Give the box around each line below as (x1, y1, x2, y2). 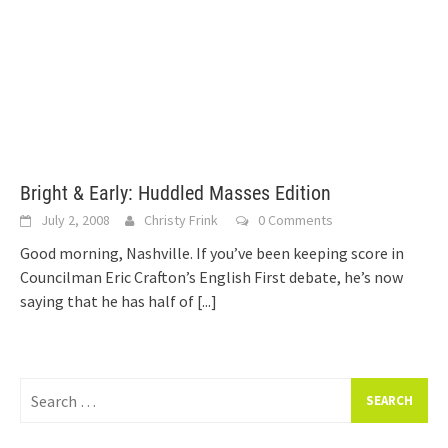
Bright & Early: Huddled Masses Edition (20, 181, 331, 205)
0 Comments (258, 211, 333, 229)
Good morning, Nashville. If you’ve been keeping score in (20, 243, 404, 263)
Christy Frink (144, 211, 218, 229)
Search (19, 379, 65, 399)
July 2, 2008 (41, 211, 110, 229)
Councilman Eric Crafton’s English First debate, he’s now (20, 267, 403, 287)
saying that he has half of (20, 291, 197, 311)
